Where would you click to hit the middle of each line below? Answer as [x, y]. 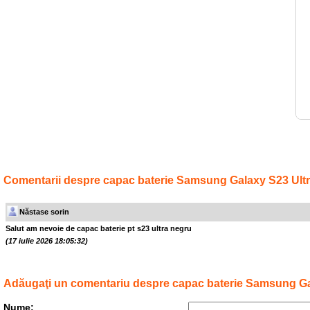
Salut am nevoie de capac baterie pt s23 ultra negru [99, 228]
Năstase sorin [44, 211]
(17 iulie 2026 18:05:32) [47, 240]
